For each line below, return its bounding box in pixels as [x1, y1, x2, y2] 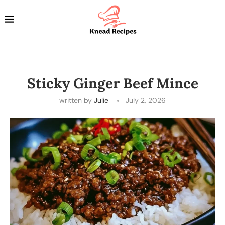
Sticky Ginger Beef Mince [27, 74, 198, 92]
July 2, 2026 [126, 95, 166, 105]
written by [59, 95, 94, 105]
